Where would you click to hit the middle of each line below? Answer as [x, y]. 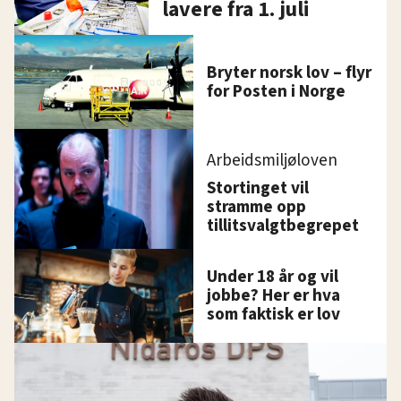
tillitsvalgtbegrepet [283, 226]
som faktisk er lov [274, 314]
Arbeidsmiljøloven [273, 160]
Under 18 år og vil [273, 276]
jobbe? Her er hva [274, 295]
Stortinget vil [258, 188]
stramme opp [257, 207]
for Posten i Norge [277, 91]
